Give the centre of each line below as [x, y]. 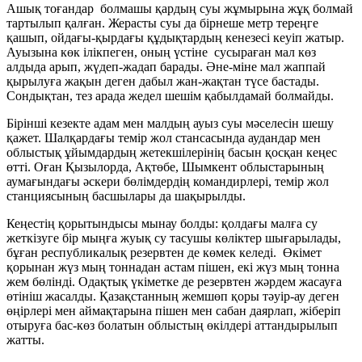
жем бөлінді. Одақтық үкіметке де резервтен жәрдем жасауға [174, 281]
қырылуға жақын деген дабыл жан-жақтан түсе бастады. [163, 81]
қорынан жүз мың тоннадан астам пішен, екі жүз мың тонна [173, 267]
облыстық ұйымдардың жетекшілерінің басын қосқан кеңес [172, 152]
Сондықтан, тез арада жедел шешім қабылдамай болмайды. [170, 95]
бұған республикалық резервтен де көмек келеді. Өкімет [164, 252]
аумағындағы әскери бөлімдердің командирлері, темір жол [168, 181]
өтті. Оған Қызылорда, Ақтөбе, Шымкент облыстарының [165, 166]
